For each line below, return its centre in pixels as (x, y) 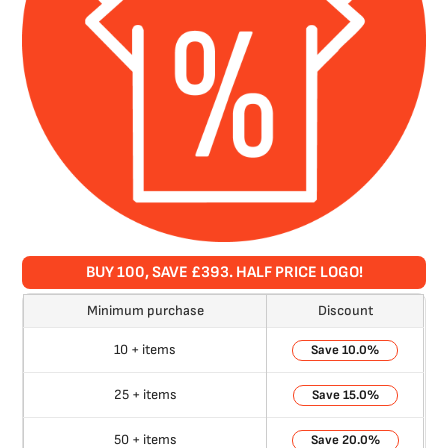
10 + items (145, 350)
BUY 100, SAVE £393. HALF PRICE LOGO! (224, 273)
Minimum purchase (145, 311)
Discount (345, 311)
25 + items (145, 395)
